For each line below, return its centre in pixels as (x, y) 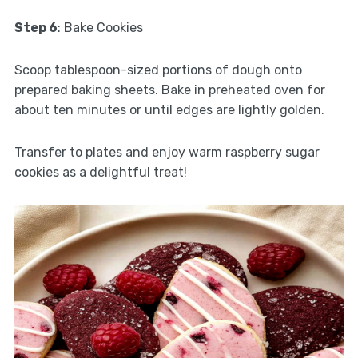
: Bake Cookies (100, 27)
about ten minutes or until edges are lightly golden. (169, 109)
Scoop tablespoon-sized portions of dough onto (158, 70)
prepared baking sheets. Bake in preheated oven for (169, 89)
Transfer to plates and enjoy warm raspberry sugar (167, 152)
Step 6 (36, 27)
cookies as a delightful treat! (100, 172)
